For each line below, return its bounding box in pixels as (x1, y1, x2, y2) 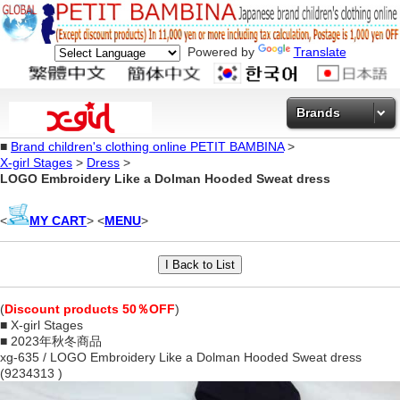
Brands (296, 104, 340, 120)
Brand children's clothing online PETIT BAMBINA (11, 138, 284, 154)
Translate (293, 45, 346, 59)
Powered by (179, 45, 258, 59)
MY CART (29, 212, 87, 228)
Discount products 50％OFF (4, 301, 175, 316)
